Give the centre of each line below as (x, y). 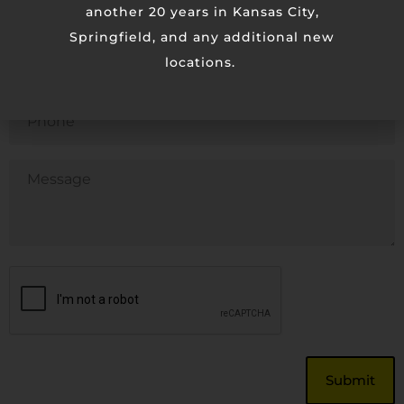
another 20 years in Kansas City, (202, 12)
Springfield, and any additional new (202, 37)
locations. (202, 63)
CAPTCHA (44, 273)
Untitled (36, 166)
